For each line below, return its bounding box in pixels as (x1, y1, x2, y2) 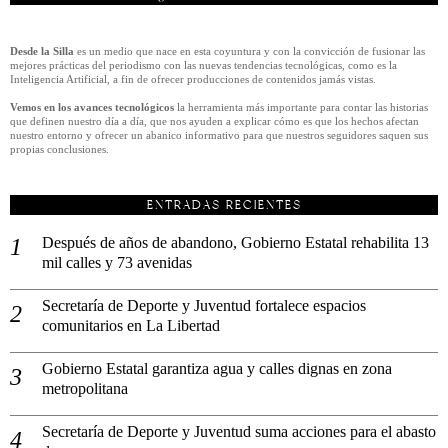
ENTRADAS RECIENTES (146, 198, 302, 213)
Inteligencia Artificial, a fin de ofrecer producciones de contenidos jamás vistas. (10, 73, 376, 86)
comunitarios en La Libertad (42, 317, 220, 335)
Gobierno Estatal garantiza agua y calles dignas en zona (42, 360, 392, 378)
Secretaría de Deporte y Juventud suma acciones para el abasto (42, 423, 436, 441)
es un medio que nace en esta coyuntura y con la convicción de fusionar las (74, 45, 425, 58)
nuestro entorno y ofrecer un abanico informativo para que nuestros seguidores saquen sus (10, 129, 428, 142)
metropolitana (42, 380, 132, 398)
